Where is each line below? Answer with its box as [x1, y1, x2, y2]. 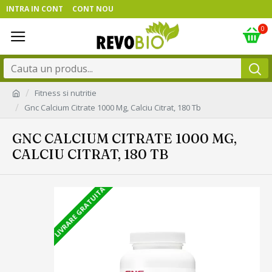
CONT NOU [72, 4, 114, 14]
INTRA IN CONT [6, 4, 63, 14]
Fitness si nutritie [35, 87, 97, 98]
